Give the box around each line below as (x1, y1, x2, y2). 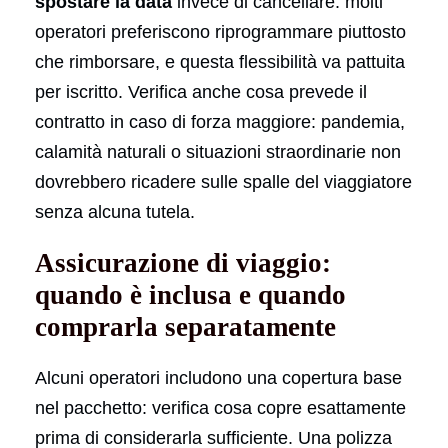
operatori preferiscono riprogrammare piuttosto (35, 21, 406, 42)
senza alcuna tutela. (35, 201, 195, 222)
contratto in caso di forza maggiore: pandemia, (35, 111, 405, 132)
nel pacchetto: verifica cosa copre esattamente (35, 397, 406, 418)
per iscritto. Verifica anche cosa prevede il (35, 81, 367, 102)
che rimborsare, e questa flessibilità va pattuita (35, 51, 405, 72)
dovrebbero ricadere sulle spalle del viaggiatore (35, 171, 412, 192)
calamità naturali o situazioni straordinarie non (35, 141, 401, 162)
